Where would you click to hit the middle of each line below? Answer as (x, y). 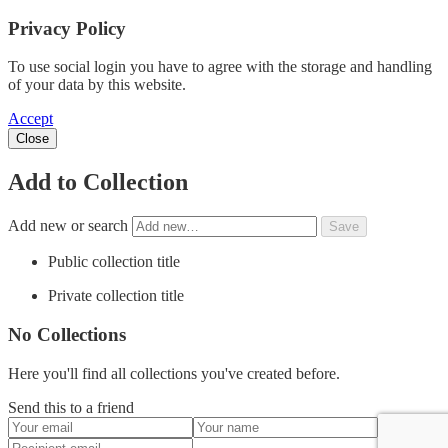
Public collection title (114, 262)
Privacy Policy (67, 28)
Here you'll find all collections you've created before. (174, 373)
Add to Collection (98, 182)
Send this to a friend (71, 407)
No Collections (67, 334)
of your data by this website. (97, 85)
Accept (30, 119)
